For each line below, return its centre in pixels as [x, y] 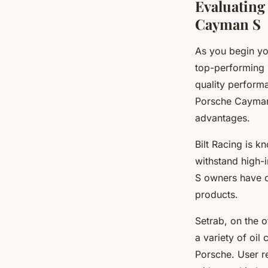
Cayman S [228, 24]
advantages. [223, 118]
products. [217, 195]
